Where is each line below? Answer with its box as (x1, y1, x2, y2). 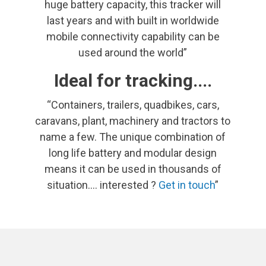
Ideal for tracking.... (54, 69, 212, 91)
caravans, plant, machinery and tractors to (35, 114, 230, 127)
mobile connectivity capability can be (46, 30, 220, 43)
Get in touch (159, 178, 215, 191)
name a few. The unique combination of (40, 130, 226, 143)
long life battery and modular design (49, 146, 217, 159)
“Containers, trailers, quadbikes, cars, (46, 98, 219, 111)
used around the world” (78, 46, 187, 59)
